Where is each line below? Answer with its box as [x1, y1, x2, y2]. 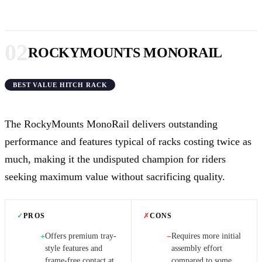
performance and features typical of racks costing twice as [5, 135, 251, 147]
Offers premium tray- [45, 231, 116, 240]
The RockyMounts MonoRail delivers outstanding [5, 118, 218, 130]
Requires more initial [171, 231, 241, 240]
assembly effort [171, 243, 222, 253]
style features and [45, 243, 102, 253]
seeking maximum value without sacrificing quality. [5, 170, 225, 182]
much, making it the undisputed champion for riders [5, 153, 226, 165]
